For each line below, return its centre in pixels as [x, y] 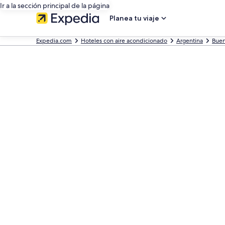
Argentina [190, 41]
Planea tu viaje [134, 18]
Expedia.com [54, 41]
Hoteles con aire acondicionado [124, 41]
